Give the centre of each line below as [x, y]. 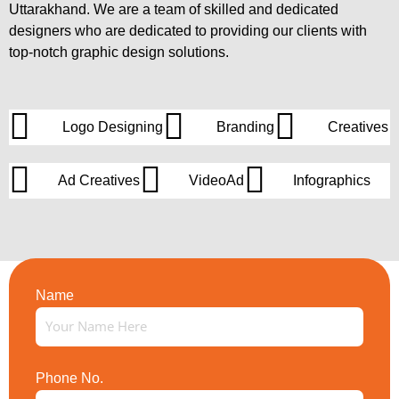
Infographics [332, 180]
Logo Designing [113, 127]
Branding [245, 127]
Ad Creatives [99, 180]
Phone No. [69, 378]
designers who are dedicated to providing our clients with [188, 31]
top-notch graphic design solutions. [119, 52]
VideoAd [216, 180]
